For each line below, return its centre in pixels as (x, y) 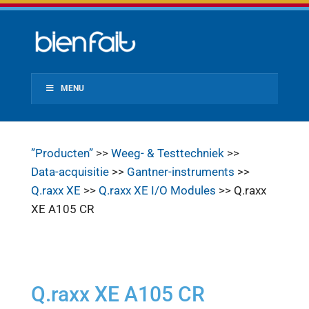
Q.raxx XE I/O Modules (157, 190)
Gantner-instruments (180, 172)
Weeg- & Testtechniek (167, 153)
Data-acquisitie (70, 172)
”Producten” (62, 153)
